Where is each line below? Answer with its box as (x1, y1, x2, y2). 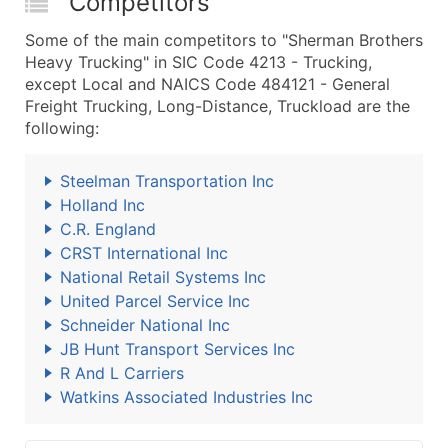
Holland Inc (60, 195, 145, 215)
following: (25, 118, 99, 138)
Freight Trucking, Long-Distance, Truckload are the (25, 96, 410, 116)
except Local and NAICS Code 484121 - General (25, 74, 390, 94)
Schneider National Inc (60, 315, 230, 335)
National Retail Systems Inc (60, 267, 266, 287)
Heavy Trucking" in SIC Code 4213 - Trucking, (25, 52, 372, 72)
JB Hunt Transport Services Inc (60, 339, 295, 359)
